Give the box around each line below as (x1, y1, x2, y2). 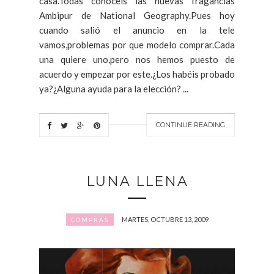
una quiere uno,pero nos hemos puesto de (39, 53, 235, 65)
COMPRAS (70, 215, 109, 223)
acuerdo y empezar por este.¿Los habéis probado (39, 68, 235, 80)
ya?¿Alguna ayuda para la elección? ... (39, 83, 188, 94)
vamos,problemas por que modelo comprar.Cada (39, 39, 235, 50)
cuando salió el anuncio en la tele (39, 24, 235, 35)
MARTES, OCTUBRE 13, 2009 (121, 215, 209, 223)
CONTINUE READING (156, 120, 225, 129)
